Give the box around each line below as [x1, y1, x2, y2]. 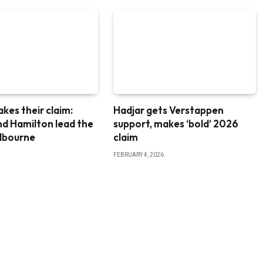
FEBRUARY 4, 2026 [113, 151, 164, 158]
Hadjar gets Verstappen [113, 103, 224, 116]
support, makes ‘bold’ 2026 [113, 117, 238, 130]
